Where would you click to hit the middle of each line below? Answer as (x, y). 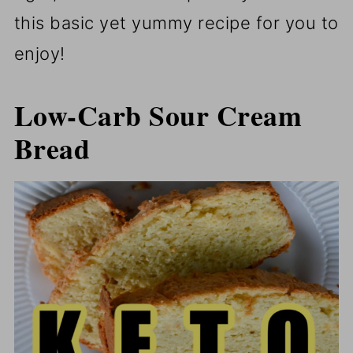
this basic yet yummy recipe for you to (176, 23)
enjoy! (39, 54)
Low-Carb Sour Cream (158, 115)
